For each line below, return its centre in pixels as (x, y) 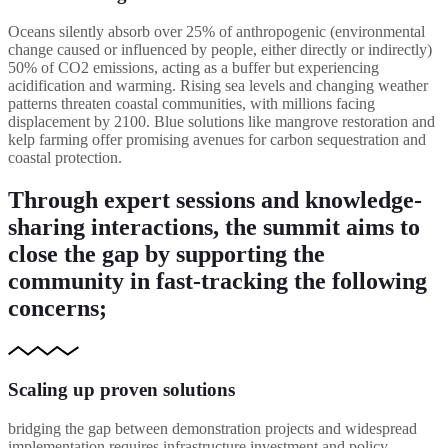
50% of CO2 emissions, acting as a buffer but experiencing (193, 68)
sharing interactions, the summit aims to (214, 227)
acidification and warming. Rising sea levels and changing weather (218, 86)
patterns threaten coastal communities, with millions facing (191, 104)
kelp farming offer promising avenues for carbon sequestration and (217, 140)
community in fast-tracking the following (217, 281)
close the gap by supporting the (166, 254)
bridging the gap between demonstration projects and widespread (212, 428)
